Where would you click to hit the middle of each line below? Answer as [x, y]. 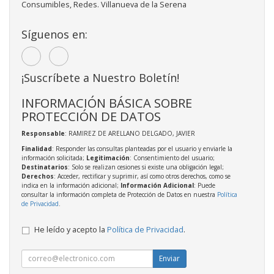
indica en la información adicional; [71, 185]
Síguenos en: [54, 34]
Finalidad [37, 148]
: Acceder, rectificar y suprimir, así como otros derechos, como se [142, 176]
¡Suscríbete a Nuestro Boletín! [100, 77]
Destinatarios [45, 167]
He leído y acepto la [71, 229]
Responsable [43, 133]
